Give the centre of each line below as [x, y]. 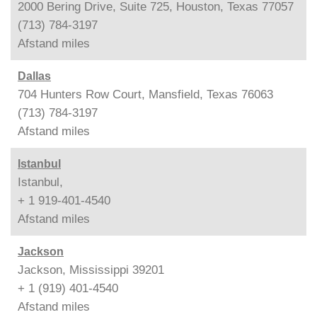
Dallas [34, 76]
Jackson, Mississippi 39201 [91, 270]
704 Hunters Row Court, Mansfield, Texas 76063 [145, 94]
